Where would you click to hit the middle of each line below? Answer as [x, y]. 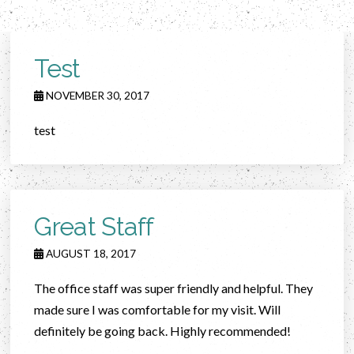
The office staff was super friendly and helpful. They [174, 288]
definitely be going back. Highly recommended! [163, 331]
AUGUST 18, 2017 [90, 253]
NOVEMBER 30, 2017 [97, 95]
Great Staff [94, 226]
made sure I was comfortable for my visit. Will [158, 309]
